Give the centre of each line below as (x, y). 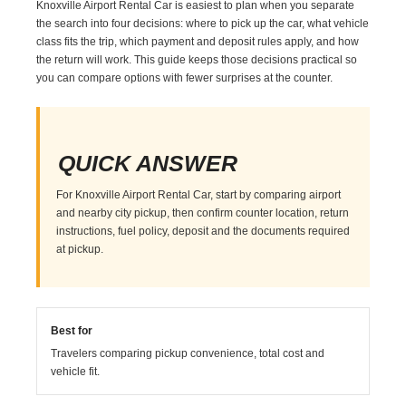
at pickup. (80, 249)
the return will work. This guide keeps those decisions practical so (197, 59)
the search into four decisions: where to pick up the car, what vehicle (203, 23)
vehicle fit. (76, 371)
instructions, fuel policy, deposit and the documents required (203, 231)
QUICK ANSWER (148, 163)
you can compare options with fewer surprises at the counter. (185, 77)
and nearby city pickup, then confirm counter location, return (203, 213)
